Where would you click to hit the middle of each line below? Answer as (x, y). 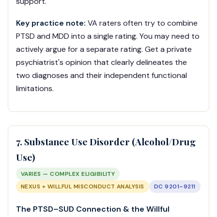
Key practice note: (51, 23)
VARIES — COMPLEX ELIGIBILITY (68, 174)
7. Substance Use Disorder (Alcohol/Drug (106, 142)
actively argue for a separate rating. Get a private (104, 49)
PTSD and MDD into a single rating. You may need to (108, 36)
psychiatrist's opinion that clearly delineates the (101, 62)
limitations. (35, 89)
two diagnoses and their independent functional (101, 76)
